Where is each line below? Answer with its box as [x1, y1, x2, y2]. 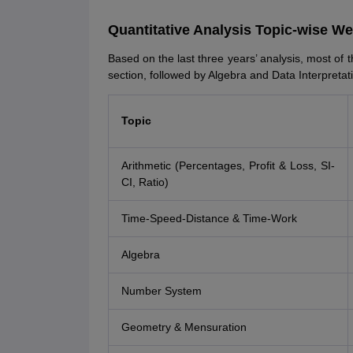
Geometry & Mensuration [121, 321, 247, 334]
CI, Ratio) [121, 176, 169, 189]
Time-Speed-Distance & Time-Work [121, 212, 297, 225]
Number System [121, 284, 202, 298]
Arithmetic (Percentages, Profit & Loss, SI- [121, 159, 335, 173]
